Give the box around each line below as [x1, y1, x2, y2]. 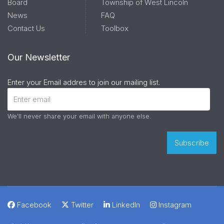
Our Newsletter [7, 51, 70, 62]
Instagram [156, 199, 191, 209]
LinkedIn [110, 199, 140, 209]
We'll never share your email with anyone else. [7, 112, 151, 120]
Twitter [69, 199, 93, 209]
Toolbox [100, 23, 128, 33]
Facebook [15, 199, 51, 209]
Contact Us [7, 23, 45, 33]
